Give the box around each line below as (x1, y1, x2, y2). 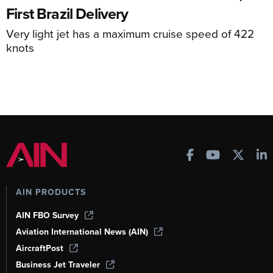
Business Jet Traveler (16, 258, 100, 271)
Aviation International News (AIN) (16, 225, 148, 238)
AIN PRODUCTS (16, 186, 86, 199)
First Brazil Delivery (6, 2, 129, 25)
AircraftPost (16, 242, 63, 255)
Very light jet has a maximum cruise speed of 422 (6, 25, 254, 42)
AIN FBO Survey (16, 209, 79, 222)
